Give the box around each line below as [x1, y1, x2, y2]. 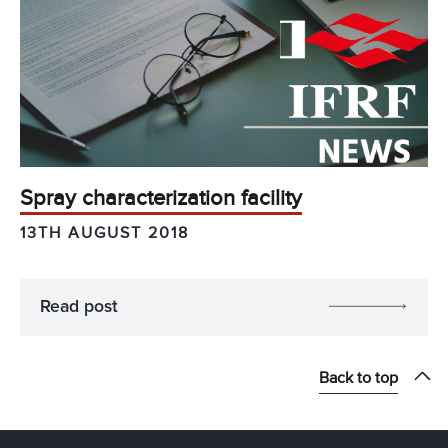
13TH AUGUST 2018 [20, 222, 189, 243]
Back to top [319, 367, 398, 388]
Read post [40, 297, 118, 316]
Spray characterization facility [20, 185, 302, 213]
